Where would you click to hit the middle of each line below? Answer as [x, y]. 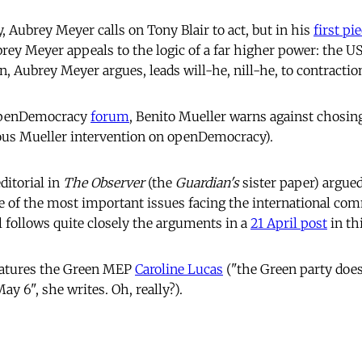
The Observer [104, 183]
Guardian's [207, 183]
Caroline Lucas [179, 269]
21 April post [289, 223]
